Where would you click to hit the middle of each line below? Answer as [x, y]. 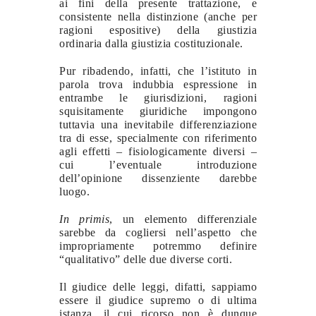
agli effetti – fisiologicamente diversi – [158, 151]
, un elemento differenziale [183, 219]
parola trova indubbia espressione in [158, 84]
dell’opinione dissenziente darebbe [158, 178]
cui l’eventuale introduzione [158, 164]
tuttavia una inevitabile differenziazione [158, 124]
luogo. [74, 191]
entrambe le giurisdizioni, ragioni [158, 97]
